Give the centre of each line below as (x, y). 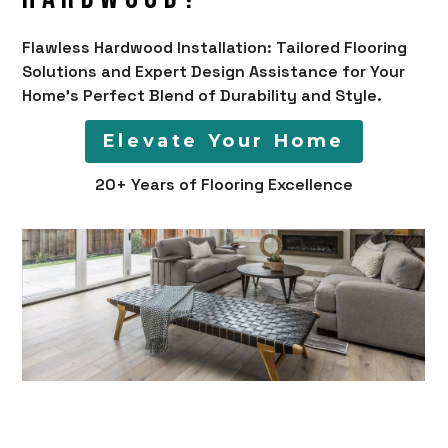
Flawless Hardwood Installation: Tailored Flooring (215, 48)
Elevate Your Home (224, 141)
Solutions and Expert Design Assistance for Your (214, 72)
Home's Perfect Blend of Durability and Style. (202, 96)
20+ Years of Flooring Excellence (224, 185)
